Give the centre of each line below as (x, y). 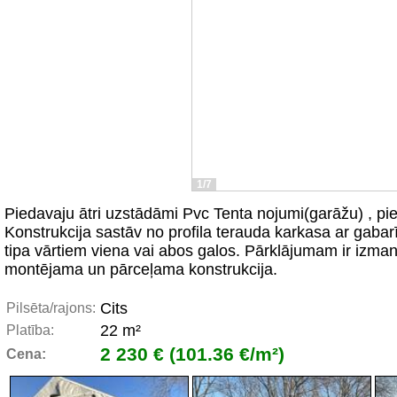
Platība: (30, 330)
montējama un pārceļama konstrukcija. (141, 269)
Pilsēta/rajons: (51, 308)
